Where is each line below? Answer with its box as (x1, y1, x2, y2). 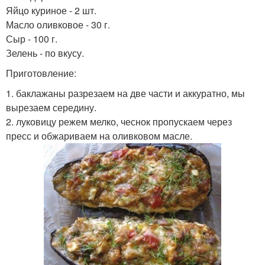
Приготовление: (6, 66, 76, 80)
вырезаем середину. (6, 101, 96, 114)
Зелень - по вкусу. (6, 46, 84, 60)
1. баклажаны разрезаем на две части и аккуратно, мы (6, 86, 245, 100)
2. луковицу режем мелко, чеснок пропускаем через (6, 115, 232, 128)
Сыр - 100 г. (6, 32, 57, 46)
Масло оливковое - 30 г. (6, 18, 110, 31)
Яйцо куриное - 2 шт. (6, 4, 96, 17)
